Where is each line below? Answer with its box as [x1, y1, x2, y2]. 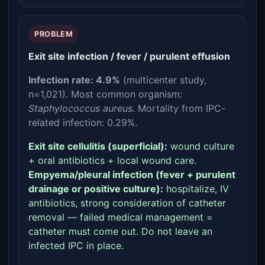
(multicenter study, [120, 74, 206, 86]
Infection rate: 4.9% [28, 74, 120, 86]
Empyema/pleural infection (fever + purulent [28, 169, 235, 180]
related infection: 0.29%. [28, 117, 137, 128]
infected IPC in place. [28, 240, 124, 251]
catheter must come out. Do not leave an [28, 225, 212, 237]
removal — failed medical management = [28, 211, 213, 223]
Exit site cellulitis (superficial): [28, 140, 167, 152]
